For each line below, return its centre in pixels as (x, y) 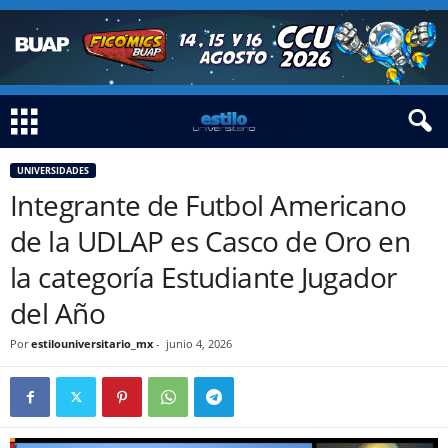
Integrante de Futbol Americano (208, 205)
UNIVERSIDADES (53, 170)
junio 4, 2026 (199, 343)
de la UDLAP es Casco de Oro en (210, 241)
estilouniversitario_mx (92, 343)
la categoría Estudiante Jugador (203, 277)
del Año (58, 313)
